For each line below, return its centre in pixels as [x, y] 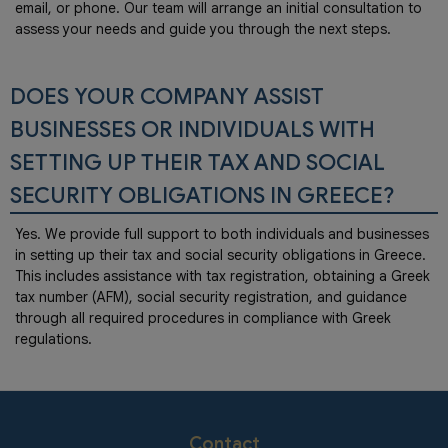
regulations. [53, 338]
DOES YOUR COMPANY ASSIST [167, 96]
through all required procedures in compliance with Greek [203, 317]
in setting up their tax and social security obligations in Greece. [220, 254]
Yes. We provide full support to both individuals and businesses [222, 233]
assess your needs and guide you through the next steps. [203, 29]
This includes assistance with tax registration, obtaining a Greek [222, 275]
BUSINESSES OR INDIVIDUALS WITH [192, 129]
